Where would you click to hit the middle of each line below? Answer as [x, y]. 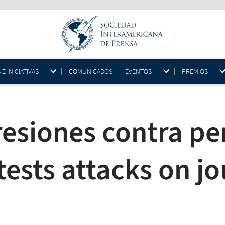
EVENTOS [138, 71]
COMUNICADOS [91, 71]
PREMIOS [195, 71]
